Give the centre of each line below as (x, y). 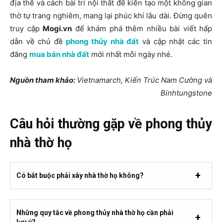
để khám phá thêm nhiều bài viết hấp (142, 28)
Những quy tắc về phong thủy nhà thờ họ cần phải (95, 212)
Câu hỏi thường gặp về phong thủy (111, 124)
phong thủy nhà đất (102, 41)
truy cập (26, 28)
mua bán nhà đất (59, 54)
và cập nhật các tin (175, 41)
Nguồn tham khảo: (43, 80)
